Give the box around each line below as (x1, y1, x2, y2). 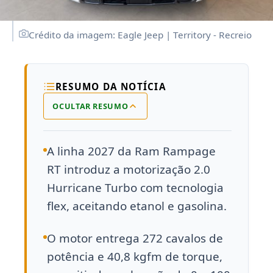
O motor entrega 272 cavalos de (47, 230, 223, 246)
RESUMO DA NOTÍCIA (55, 80, 166, 93)
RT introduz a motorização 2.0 (47, 161, 210, 178)
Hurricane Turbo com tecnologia (47, 180, 224, 196)
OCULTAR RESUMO (52, 101, 129, 112)
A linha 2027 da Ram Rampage (47, 143, 216, 160)
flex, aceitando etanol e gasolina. (47, 198, 227, 214)
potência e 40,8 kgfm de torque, (47, 248, 222, 264)
